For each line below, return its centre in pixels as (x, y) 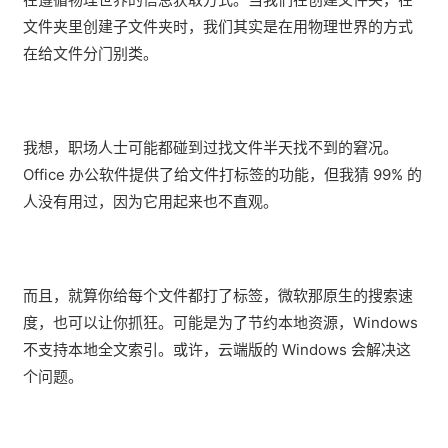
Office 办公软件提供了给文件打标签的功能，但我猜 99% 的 (222, 175)
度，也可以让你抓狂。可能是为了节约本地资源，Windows (220, 323)
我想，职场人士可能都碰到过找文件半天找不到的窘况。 (210, 148)
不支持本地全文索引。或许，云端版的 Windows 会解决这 (217, 350)
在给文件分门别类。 (90, 54)
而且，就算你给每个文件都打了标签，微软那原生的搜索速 (218, 296)
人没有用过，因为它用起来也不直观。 (150, 202)
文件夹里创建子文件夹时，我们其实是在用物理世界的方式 (218, 27)
